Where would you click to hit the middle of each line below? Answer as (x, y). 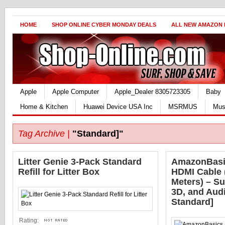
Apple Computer (76, 92)
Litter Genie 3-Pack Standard (80, 162)
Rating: (29, 220)
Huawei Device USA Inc (118, 107)
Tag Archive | (44, 134)
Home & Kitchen (44, 107)
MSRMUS (183, 107)
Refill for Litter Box (59, 172)
